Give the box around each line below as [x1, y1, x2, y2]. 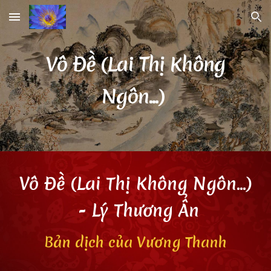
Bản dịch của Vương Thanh [44, 232, 227, 252]
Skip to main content [10, 17, 96, 28]
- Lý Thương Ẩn [72, 199, 199, 222]
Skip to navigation [186, 17, 261, 28]
